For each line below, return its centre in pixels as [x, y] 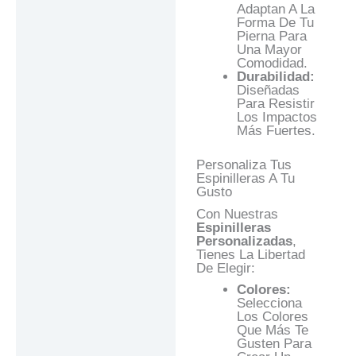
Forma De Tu [275, 23]
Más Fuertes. [276, 131]
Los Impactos [277, 118]
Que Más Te [272, 331]
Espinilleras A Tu [245, 178]
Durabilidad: [275, 77]
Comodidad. [272, 64]
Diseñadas [268, 91]
